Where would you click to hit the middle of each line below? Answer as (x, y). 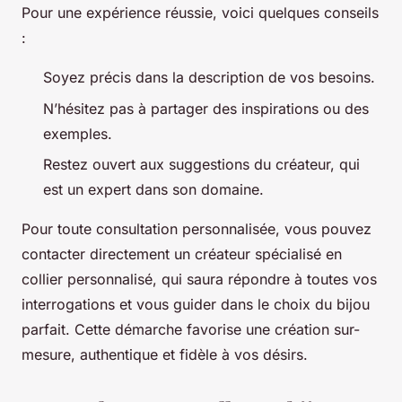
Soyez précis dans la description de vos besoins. (209, 78)
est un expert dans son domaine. (153, 190)
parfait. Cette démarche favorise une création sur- (191, 330)
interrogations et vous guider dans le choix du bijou (196, 305)
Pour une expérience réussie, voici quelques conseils (200, 13)
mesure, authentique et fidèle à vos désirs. (165, 355)
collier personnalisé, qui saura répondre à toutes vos (199, 280)
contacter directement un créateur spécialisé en (182, 254)
